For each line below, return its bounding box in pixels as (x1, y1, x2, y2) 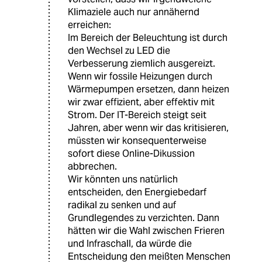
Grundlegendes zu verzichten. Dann (68, 212, 219, 225)
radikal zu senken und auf (68, 199, 176, 212)
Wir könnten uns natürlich (68, 173, 178, 186)
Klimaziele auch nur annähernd (68, 6, 199, 19)
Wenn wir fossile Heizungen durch (68, 70, 212, 83)
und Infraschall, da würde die (68, 237, 192, 250)
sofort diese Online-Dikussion (68, 147, 195, 160)
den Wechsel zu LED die (68, 44, 170, 57)
